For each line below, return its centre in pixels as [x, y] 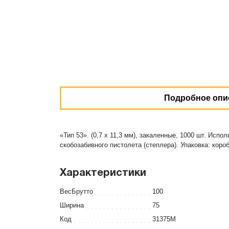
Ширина [72, 205]
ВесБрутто [76, 191]
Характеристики [103, 173]
